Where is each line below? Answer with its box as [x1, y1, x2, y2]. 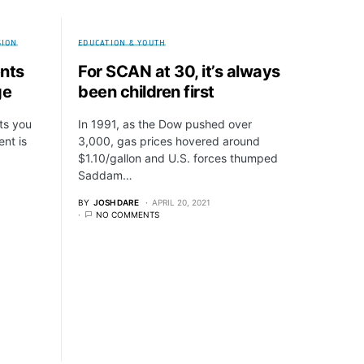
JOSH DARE [93, 197, 139, 207]
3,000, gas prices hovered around [78, 134, 260, 148]
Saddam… [78, 168, 132, 182]
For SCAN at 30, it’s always [78, 62, 280, 81]
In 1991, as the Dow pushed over [78, 117, 252, 131]
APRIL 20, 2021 [152, 197, 210, 207]
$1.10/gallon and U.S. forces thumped [78, 151, 278, 165]
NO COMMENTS [96, 210, 159, 219]
